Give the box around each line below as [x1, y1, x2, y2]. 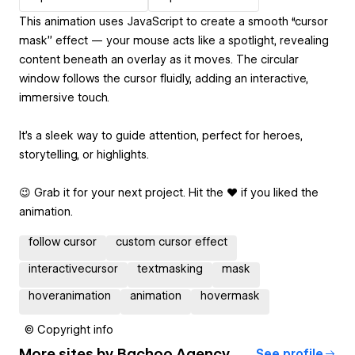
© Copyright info [25, 323, 113, 336]
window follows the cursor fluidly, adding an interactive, [19, 71, 308, 85]
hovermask [200, 288, 260, 302]
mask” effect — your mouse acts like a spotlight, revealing [19, 33, 329, 47]
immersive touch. [19, 90, 109, 104]
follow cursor [29, 235, 97, 248]
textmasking [137, 261, 203, 275]
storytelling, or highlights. [19, 147, 149, 161]
